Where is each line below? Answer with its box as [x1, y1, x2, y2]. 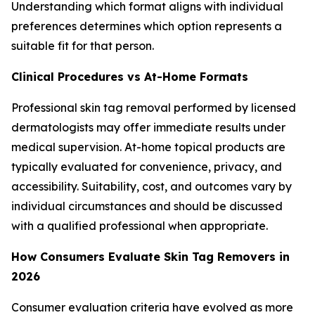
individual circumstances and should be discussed [11, 199, 283, 213]
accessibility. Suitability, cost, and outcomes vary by [11, 179, 292, 193]
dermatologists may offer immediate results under [11, 120, 285, 134]
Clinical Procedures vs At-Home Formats [11, 70, 248, 84]
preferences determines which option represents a [11, 19, 282, 33]
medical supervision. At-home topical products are [11, 140, 285, 154]
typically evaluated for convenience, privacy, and [11, 160, 282, 174]
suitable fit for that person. [11, 39, 154, 53]
